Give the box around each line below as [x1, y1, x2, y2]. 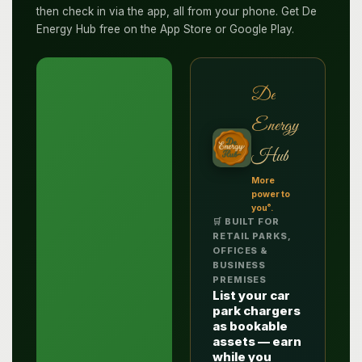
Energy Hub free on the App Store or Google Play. [36, 23, 294, 36]
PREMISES [213, 274, 267, 285]
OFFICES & [213, 245, 268, 256]
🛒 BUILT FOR [213, 216, 280, 227]
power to [251, 188, 291, 200]
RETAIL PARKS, [213, 230, 292, 242]
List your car [213, 287, 291, 303]
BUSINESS [213, 259, 267, 271]
